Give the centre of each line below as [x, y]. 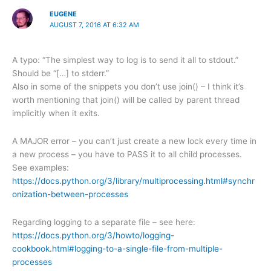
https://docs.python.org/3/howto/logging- [93, 236]
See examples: [41, 168]
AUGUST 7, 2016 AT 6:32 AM [94, 25]
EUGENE [63, 14]
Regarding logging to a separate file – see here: [104, 222]
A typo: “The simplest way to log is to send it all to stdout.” [125, 60]
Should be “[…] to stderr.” [60, 73]
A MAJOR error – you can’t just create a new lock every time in [134, 141]
